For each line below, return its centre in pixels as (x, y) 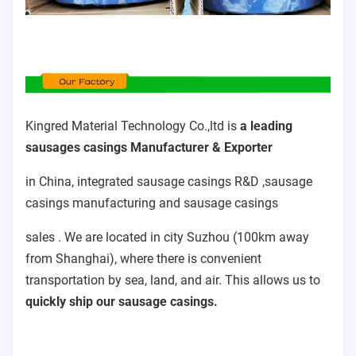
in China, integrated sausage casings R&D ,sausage (169, 182)
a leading (266, 126)
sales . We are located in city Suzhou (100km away (167, 238)
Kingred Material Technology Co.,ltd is (133, 126)
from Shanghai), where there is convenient (143, 259)
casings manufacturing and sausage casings (152, 203)
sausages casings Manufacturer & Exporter (149, 148)
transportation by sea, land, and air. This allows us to (173, 281)
